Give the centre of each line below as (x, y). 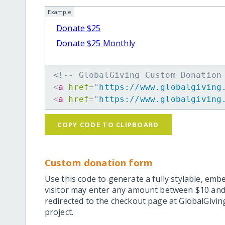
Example (60, 12)
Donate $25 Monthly (96, 43)
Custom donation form (99, 163)
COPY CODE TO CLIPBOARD (108, 124)
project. (59, 212)
